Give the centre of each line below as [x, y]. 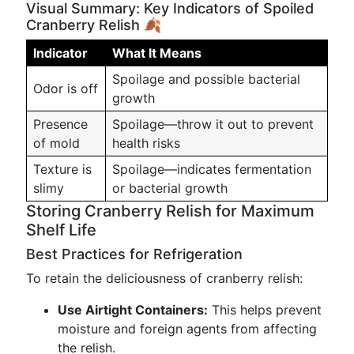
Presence [60, 124]
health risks [146, 143]
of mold [56, 143]
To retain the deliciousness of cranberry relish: [164, 278]
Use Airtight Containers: [133, 310]
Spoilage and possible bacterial [206, 79]
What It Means [157, 53]
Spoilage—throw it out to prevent [213, 124]
